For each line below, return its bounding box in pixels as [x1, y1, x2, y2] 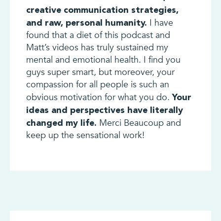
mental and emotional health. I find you [26, 53, 181, 66]
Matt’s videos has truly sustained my [26, 41, 168, 54]
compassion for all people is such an [26, 78, 169, 91]
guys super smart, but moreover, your [26, 66, 175, 78]
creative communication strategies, [26, 4, 179, 15]
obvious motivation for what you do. [26, 91, 172, 104]
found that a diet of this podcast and [26, 29, 170, 41]
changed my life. [26, 117, 97, 128]
